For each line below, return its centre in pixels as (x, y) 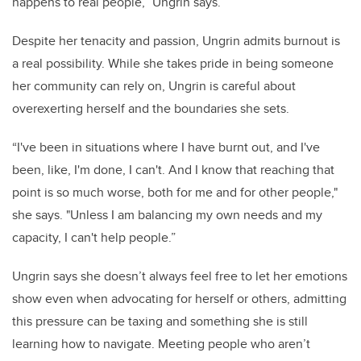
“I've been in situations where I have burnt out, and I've (166, 147)
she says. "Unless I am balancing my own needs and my (167, 215)
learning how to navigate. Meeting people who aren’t (161, 344)
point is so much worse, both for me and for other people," (175, 193)
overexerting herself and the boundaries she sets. (151, 109)
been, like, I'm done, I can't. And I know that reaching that (173, 170)
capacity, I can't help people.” (94, 238)
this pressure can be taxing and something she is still (160, 322)
